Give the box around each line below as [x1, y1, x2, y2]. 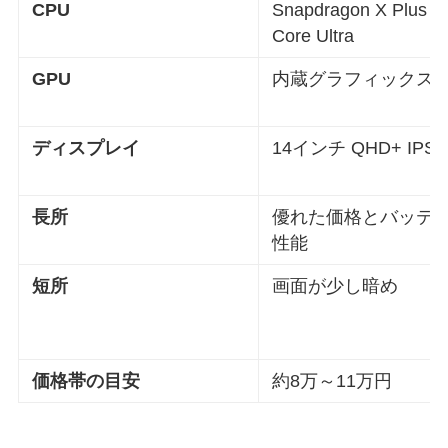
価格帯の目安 [32, 371, 141, 392]
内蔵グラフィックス [272, 69, 435, 90]
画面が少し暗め [272, 276, 399, 297]
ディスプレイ [32, 138, 141, 159]
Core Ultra [272, 26, 355, 47]
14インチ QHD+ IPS [272, 138, 437, 159]
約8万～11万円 [272, 371, 393, 392]
